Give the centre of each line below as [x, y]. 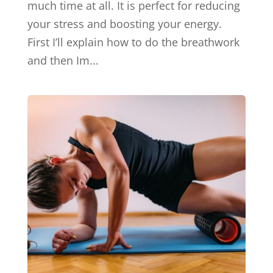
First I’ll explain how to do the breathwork [133, 42]
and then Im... [63, 60]
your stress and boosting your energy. [124, 24]
